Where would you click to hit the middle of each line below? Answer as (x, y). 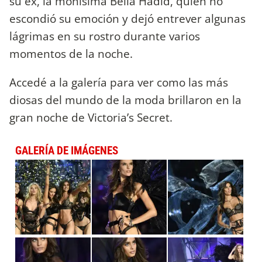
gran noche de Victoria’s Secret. (91, 117)
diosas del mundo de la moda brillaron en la (125, 99)
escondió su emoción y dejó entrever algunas (127, 18)
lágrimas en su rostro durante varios (105, 36)
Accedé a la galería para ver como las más (119, 82)
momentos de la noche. (71, 53)
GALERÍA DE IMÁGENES (67, 150)
